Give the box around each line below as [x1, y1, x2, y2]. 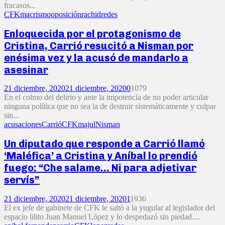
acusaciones [4, 120, 42, 129]
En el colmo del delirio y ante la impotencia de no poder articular [4, 93, 208, 102]
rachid [81, 10, 101, 19]
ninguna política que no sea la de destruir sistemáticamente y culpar [4, 102, 216, 111]
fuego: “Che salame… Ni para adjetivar [4, 162, 196, 174]
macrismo [20, 10, 51, 19]
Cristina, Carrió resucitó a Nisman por [4, 39, 193, 52]
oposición [51, 10, 81, 19]
